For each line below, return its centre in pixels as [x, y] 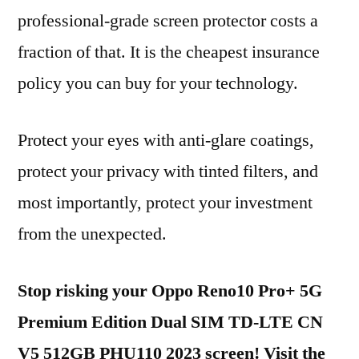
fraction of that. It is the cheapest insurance [169, 52]
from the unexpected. [92, 234]
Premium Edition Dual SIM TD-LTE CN [170, 322]
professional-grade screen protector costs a [168, 21]
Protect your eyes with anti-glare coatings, [166, 140]
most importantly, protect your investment [165, 203]
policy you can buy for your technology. [158, 83]
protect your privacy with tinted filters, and [168, 171]
